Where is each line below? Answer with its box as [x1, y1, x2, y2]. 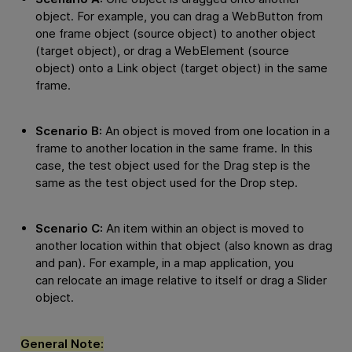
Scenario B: [35, 123, 102, 138]
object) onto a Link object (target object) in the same [35, 60, 328, 75]
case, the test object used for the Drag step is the [35, 157, 310, 173]
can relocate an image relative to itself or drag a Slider [35, 273, 327, 288]
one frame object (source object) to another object [35, 25, 316, 41]
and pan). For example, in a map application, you [35, 255, 294, 271]
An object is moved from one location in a [101, 123, 330, 138]
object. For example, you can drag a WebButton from [35, 8, 323, 24]
